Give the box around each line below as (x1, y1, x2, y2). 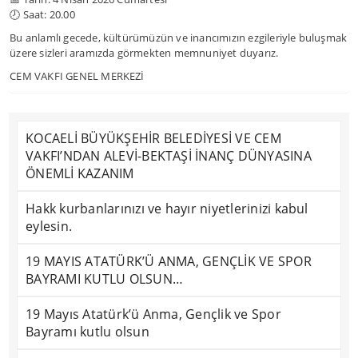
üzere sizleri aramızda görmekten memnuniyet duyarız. (10, 46, 279, 60)
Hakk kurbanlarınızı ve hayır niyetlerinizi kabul (26, 200, 308, 217)
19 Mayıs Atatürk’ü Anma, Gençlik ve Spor (26, 305, 281, 323)
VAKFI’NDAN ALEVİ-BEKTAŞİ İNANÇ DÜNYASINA (26, 147, 312, 165)
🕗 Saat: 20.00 (10, 7, 75, 22)
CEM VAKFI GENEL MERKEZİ (10, 69, 145, 83)
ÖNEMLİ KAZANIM (26, 165, 134, 182)
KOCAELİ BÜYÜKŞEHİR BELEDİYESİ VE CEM (26, 129, 281, 147)
